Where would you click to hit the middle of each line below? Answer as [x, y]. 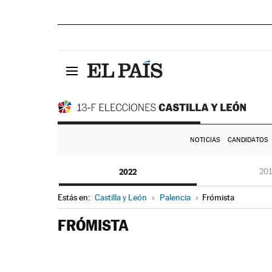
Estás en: [74, 197]
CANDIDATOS [248, 140]
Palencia [175, 197]
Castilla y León [121, 197]
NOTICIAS [205, 140]
